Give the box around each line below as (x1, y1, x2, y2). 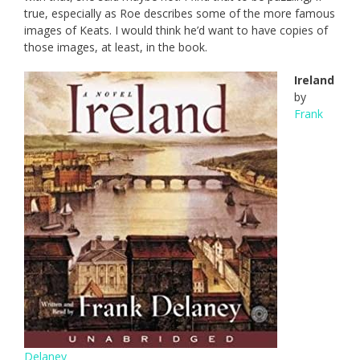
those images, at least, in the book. (24, 39, 207, 55)
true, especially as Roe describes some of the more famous (24, 6, 335, 22)
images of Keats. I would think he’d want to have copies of (24, 22, 328, 39)
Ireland (294, 72, 334, 88)
